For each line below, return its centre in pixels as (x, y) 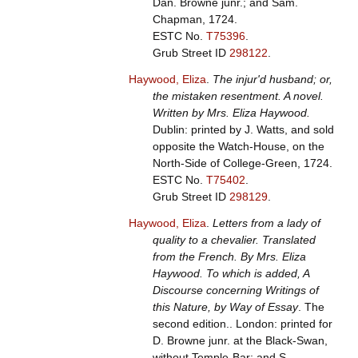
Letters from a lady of (266, 223)
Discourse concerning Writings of (235, 290)
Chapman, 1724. (195, 20)
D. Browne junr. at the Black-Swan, (240, 341)
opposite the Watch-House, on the (238, 147)
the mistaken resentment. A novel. (238, 96)
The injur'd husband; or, (272, 80)
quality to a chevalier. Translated (234, 240)
